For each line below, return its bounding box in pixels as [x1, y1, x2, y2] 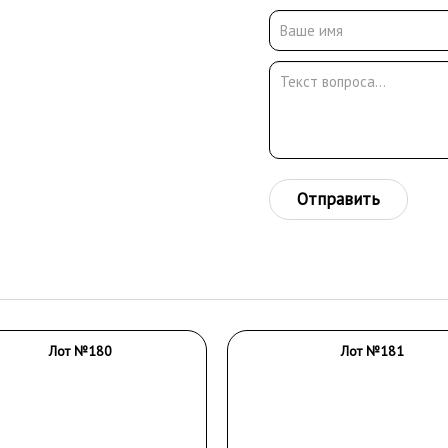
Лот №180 [48, 342, 112, 360]
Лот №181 [341, 342, 405, 360]
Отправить [296, 188, 380, 210]
